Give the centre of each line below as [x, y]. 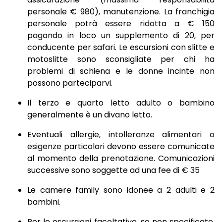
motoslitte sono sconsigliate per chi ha [121, 59]
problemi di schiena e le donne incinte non [121, 71]
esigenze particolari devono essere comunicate [121, 147]
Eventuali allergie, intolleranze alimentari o [121, 135]
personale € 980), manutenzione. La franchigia [121, 12]
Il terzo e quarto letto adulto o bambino [121, 103]
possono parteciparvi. [70, 83]
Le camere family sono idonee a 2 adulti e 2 [121, 190]
